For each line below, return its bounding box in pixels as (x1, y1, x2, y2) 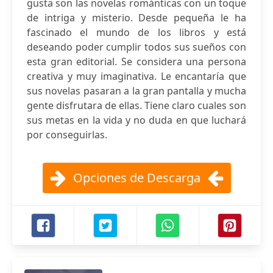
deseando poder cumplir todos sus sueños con (27, 40, 246, 54)
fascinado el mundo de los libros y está (27, 26, 246, 39)
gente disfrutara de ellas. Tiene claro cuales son (27, 99, 246, 112)
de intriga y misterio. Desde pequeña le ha (27, 11, 246, 24)
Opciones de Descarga (73, 169, 200, 186)
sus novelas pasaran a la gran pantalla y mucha (27, 84, 246, 97)
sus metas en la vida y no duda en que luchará (27, 113, 246, 127)
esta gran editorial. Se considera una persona (27, 55, 246, 68)
